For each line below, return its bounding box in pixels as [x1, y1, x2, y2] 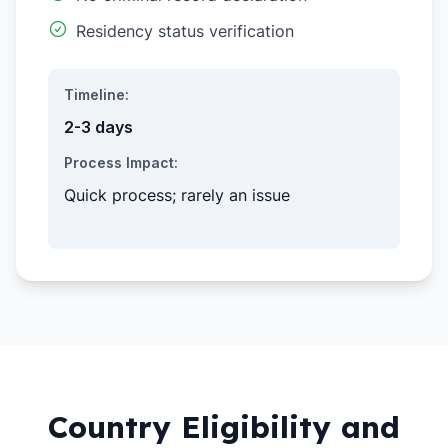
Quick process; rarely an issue [64, 185, 290, 205]
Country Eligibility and [48, 408, 400, 446]
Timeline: [64, 86, 129, 103]
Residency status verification [76, 21, 294, 41]
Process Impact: [64, 154, 178, 171]
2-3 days [64, 117, 133, 137]
